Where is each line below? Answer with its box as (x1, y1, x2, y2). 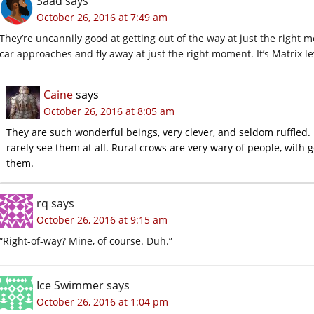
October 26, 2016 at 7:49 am (36, 11, 168, 24)
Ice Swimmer (36, 278, 104, 293)
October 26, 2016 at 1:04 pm (36, 295, 168, 308)
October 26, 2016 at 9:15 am (36, 213, 168, 226)
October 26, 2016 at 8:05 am (43, 104, 175, 118)
